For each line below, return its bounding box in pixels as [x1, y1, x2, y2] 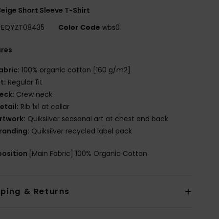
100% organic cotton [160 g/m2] [20, 65, 131, 75]
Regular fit [6, 77, 43, 87]
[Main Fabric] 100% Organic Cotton [29, 148, 148, 158]
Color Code [58, 22, 101, 32]
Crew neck [14, 89, 53, 99]
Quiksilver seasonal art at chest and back [25, 113, 169, 124]
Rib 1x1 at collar [19, 101, 70, 111]
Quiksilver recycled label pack [29, 126, 132, 136]
